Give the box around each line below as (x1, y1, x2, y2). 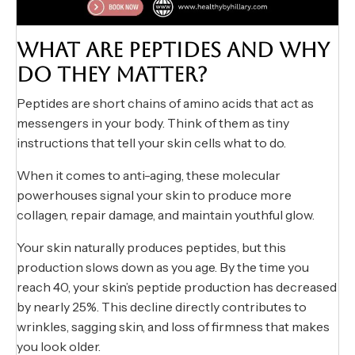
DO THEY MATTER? (17, 63, 208, 87)
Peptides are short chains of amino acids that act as (17, 95, 314, 112)
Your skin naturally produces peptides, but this (17, 239, 286, 256)
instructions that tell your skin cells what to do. (17, 135, 286, 151)
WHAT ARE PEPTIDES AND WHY (17, 38, 330, 63)
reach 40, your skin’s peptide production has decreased (17, 279, 337, 296)
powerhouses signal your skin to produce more (17, 187, 292, 204)
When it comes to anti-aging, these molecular (17, 167, 281, 184)
